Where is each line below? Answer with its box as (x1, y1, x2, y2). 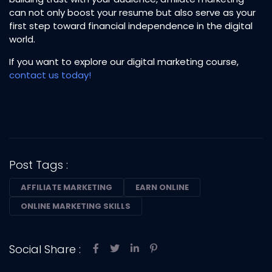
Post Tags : (9, 157, 68, 172)
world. (9, 32, 35, 46)
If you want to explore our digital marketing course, (9, 55, 239, 68)
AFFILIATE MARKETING (21, 181, 112, 193)
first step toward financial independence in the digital (9, 19, 253, 32)
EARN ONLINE (135, 181, 189, 193)
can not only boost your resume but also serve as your (9, 5, 256, 19)
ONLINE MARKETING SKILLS (21, 200, 131, 212)
